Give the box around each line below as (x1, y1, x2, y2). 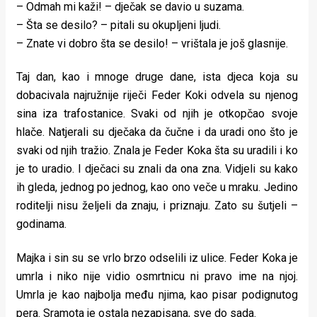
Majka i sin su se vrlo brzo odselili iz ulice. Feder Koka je (16, 250, 298, 265)
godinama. (16, 217, 67, 231)
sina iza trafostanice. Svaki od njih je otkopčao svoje (16, 107, 298, 121)
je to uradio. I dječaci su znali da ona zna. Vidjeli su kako (16, 162, 298, 176)
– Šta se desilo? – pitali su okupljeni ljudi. (16, 18, 221, 32)
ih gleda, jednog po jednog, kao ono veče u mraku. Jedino (16, 180, 298, 195)
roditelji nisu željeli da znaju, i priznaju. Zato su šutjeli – (16, 199, 298, 213)
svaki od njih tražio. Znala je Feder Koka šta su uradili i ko (16, 144, 298, 158)
